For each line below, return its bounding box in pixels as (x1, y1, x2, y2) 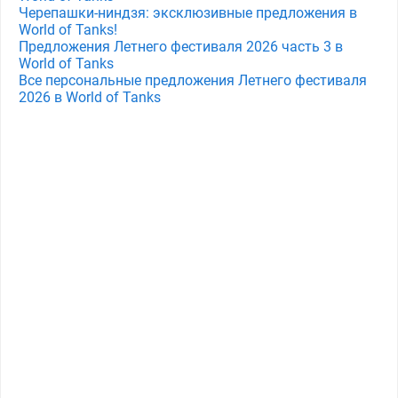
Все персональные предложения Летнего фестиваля (19, 72, 367, 89)
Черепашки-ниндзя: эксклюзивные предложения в (19, 4, 357, 21)
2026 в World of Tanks (19, 89, 161, 106)
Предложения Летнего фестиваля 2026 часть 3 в (19, 38, 343, 55)
